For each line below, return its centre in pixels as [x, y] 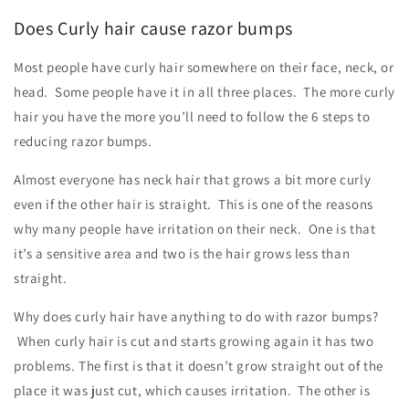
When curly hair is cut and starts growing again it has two [194, 341]
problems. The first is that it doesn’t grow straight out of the [199, 366]
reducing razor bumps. [86, 142]
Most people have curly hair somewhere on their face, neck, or [204, 68]
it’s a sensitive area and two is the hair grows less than [182, 254]
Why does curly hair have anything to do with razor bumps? [196, 317]
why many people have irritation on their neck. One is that [195, 229]
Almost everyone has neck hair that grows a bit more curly [193, 180]
